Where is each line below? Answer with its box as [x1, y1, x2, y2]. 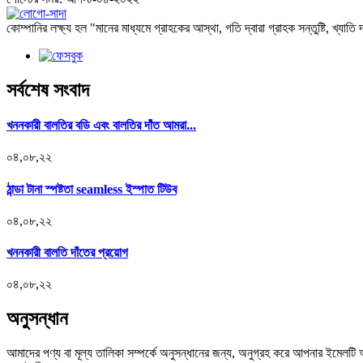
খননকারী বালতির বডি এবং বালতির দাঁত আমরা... [6, 118, 196, 133]
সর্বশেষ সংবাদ [6, 79, 89, 100]
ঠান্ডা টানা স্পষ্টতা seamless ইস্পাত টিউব [6, 181, 177, 196]
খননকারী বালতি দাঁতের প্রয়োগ [6, 246, 128, 260]
